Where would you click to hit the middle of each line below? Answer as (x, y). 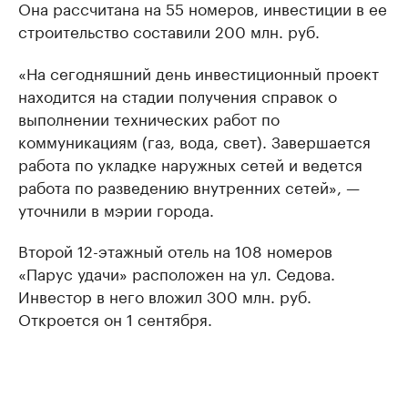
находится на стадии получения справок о (178, 95)
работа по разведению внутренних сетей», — (189, 186)
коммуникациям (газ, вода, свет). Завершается (194, 140)
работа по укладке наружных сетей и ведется (190, 163)
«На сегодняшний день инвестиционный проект (199, 72)
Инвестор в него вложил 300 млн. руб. (165, 295)
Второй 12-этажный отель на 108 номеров (175, 250)
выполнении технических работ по (149, 117)
